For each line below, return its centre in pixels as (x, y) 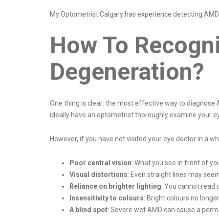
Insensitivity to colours (107, 198)
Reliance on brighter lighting (115, 186)
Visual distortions (99, 175)
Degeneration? (130, 72)
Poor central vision (100, 163)
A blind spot (88, 210)
